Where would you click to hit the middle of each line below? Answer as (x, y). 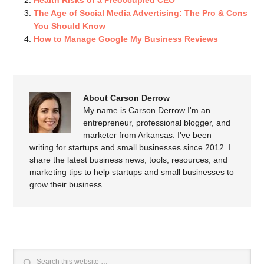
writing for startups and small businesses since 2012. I (131, 147)
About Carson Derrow (127, 98)
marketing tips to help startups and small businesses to (132, 172)
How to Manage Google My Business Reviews (126, 39)
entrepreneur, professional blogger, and (157, 122)
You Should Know (70, 26)
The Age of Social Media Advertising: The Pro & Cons (141, 13)
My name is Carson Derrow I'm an (147, 110)
